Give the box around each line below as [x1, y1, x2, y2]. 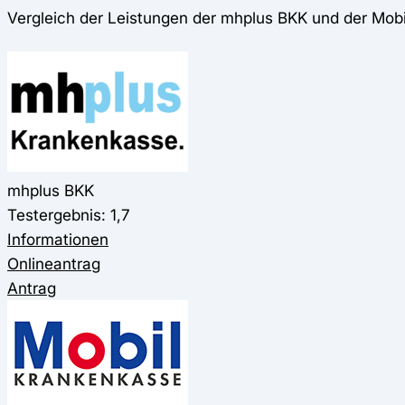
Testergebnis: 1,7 [7, 204, 130, 224]
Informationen [7, 229, 108, 249]
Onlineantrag [7, 253, 100, 273]
